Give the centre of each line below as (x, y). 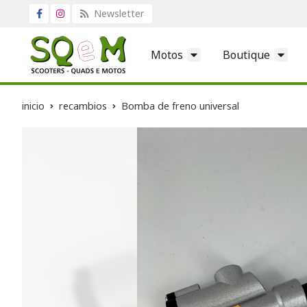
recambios (83, 106)
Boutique (246, 54)
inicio (33, 106)
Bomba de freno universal (180, 106)
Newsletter (118, 13)
